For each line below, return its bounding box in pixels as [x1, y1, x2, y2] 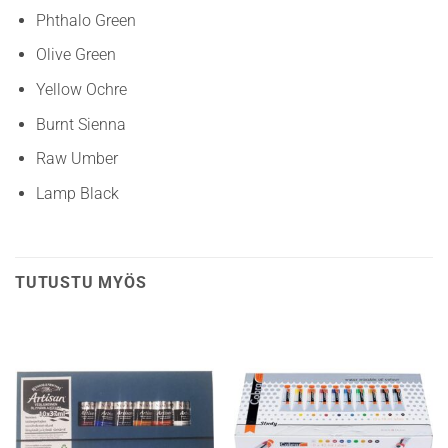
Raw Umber [35, 149, 118, 169]
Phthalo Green [35, 10, 136, 30]
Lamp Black [35, 183, 119, 203]
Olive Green [35, 45, 116, 65]
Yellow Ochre [35, 80, 127, 100]
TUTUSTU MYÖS [15, 272, 147, 292]
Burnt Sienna [35, 114, 126, 134]
